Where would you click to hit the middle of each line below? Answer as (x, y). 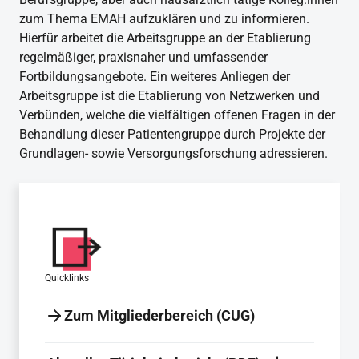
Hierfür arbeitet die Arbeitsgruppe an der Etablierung (165, 38)
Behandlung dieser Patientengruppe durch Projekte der (172, 134)
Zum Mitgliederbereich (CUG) (159, 315)
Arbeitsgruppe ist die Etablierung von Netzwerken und (169, 96)
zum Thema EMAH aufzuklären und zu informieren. (164, 19)
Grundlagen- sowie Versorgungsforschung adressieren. (173, 153)
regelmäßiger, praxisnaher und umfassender (143, 57)
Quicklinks (67, 278)
